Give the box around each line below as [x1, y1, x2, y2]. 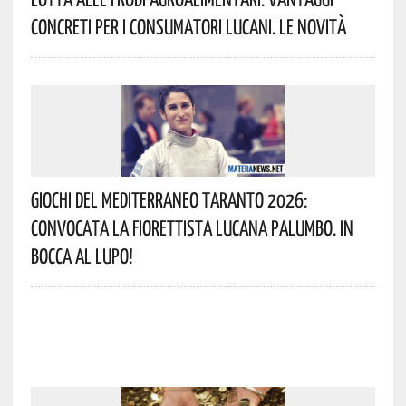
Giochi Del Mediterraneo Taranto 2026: [30, 187, 307, 213]
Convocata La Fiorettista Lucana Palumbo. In [30, 215, 353, 241]
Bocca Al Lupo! [30, 243, 133, 269]
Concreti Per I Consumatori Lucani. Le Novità [30, 14, 346, 40]
